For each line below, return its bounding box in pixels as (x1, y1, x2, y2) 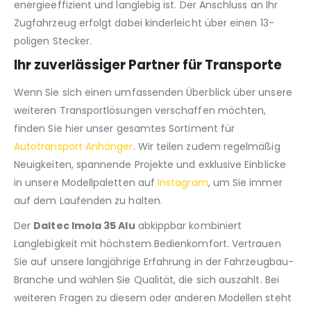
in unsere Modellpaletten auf (14, 176, 158, 190)
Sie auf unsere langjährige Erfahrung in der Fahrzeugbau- (14, 255, 294, 269)
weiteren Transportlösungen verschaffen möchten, (14, 103, 267, 118)
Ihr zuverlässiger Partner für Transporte (14, 56, 282, 74)
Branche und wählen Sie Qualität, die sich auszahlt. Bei (14, 273, 279, 287)
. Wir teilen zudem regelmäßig (133, 140, 280, 154)
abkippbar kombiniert (135, 219, 242, 233)
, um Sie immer (208, 176, 283, 190)
